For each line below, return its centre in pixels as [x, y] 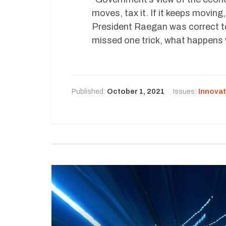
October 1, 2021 [136, 91]
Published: [89, 91]
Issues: [186, 91]
